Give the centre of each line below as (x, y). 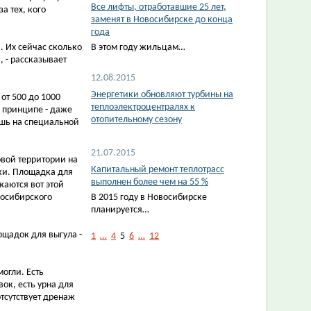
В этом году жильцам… (138, 48)
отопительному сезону (136, 120)
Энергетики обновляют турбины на (162, 95)
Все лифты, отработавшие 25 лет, (159, 7)
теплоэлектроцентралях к (143, 107)
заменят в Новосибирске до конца (162, 20)
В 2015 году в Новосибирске (149, 197)
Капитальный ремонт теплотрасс (158, 170)
